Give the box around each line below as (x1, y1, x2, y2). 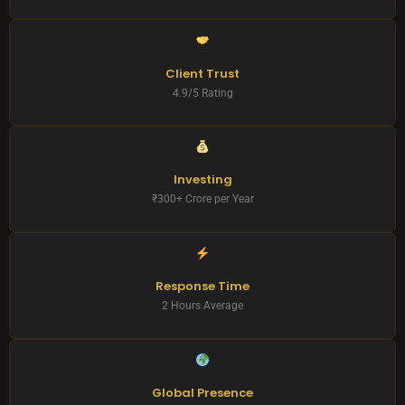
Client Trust (165, 64, 240, 82)
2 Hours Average (162, 299, 243, 313)
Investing (173, 171, 232, 189)
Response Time (155, 278, 250, 296)
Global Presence (152, 383, 253, 401)
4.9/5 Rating (172, 86, 233, 99)
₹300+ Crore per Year (151, 193, 254, 206)
